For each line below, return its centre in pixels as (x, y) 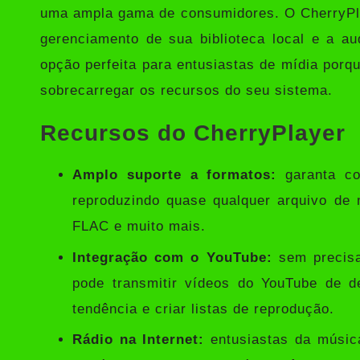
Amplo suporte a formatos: (175, 175)
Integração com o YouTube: (172, 257)
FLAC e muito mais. (139, 227)
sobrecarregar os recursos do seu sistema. (186, 91)
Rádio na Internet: (139, 340)
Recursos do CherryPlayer (193, 133)
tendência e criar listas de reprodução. (203, 309)
